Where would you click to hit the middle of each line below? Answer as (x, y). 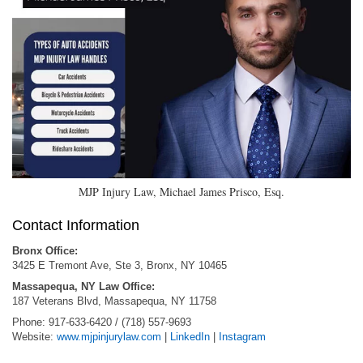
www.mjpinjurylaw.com (109, 336)
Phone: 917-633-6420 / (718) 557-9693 (102, 322)
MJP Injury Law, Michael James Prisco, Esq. (181, 191)
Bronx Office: (45, 250)
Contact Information (76, 225)
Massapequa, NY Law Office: (83, 286)
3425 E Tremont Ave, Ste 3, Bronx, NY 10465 (120, 265)
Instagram (242, 336)
